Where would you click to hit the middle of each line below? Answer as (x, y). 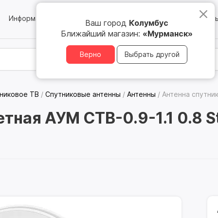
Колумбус (149, 23)
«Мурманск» (168, 34)
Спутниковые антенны (83, 94)
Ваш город (107, 23)
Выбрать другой (152, 54)
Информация (30, 18)
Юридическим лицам (136, 18)
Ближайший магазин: (102, 34)
